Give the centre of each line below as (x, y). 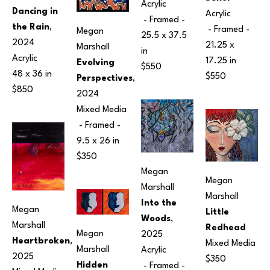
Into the (159, 204)
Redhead (226, 228)
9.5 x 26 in (98, 141)
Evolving (96, 63)
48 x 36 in (32, 74)
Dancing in (35, 11)
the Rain (31, 27)
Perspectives (105, 78)
